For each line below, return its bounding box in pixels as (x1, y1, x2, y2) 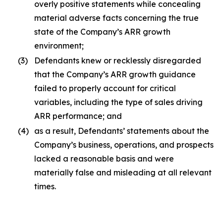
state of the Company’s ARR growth (34, 27, 170, 37)
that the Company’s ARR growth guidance (34, 69, 196, 79)
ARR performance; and (34, 111, 122, 121)
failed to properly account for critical (34, 83, 176, 93)
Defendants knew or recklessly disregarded (34, 55, 201, 65)
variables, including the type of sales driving (34, 97, 203, 107)
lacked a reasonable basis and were (34, 154, 174, 164)
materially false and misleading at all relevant (34, 167, 212, 177)
